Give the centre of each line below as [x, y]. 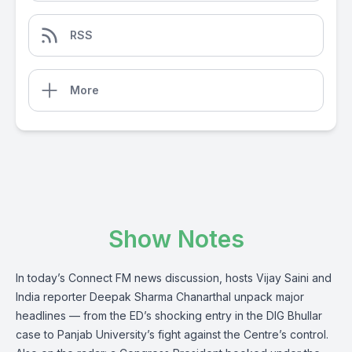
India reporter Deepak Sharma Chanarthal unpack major [160, 297]
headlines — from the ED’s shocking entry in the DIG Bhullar [169, 315]
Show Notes [176, 239]
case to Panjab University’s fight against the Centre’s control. [172, 334]
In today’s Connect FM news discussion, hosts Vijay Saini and [174, 278]
